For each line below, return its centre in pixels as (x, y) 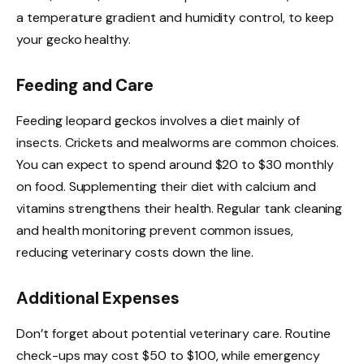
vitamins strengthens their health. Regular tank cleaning (180, 209)
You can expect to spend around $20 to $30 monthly (175, 165)
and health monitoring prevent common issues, (155, 231)
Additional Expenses (98, 298)
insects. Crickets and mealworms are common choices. (178, 143)
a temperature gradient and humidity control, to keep (175, 18)
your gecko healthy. (74, 40)
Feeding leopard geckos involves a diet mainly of (158, 121)
